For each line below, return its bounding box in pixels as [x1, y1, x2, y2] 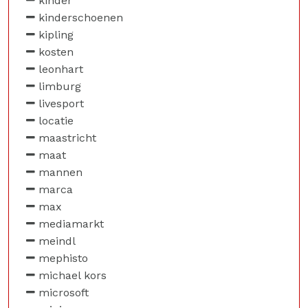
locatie [38, 114, 74, 127]
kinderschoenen [38, 11, 123, 24]
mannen [38, 166, 82, 179]
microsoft [38, 286, 89, 299]
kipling [38, 28, 74, 41]
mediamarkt [38, 217, 104, 230]
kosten [38, 45, 74, 58]
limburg [38, 80, 81, 93]
